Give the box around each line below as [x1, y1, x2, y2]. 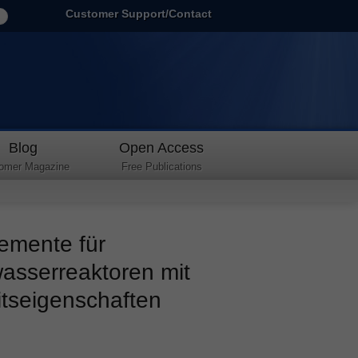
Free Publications [121, 161, 202, 173]
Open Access [119, 140, 205, 156]
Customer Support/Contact [66, 7, 213, 20]
